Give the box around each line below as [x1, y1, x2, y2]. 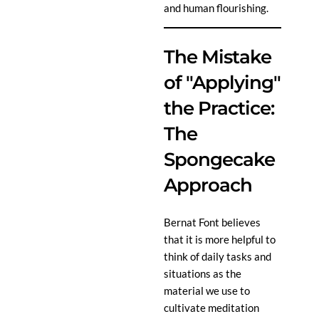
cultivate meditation [164, 300, 259, 314]
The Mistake [164, 45, 271, 68]
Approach [164, 173, 252, 197]
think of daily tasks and [164, 249, 271, 263]
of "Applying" [164, 70, 281, 94]
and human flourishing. [164, 1, 271, 14]
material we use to [164, 283, 250, 297]
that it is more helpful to [164, 232, 276, 246]
